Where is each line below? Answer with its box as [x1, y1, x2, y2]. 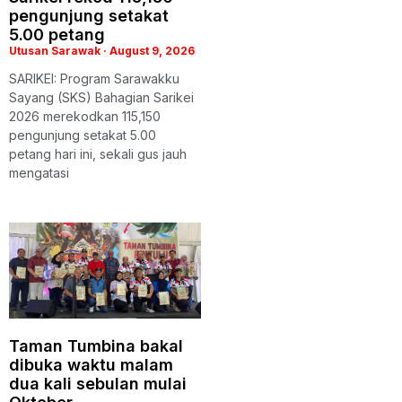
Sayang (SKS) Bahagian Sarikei [9, 90, 194, 106]
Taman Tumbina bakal [9, 336, 183, 356]
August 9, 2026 [107, 44, 195, 58]
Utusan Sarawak [9, 44, 103, 58]
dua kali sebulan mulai [9, 374, 187, 394]
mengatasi [9, 165, 69, 181]
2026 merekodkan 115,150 [9, 109, 161, 125]
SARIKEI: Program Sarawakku [9, 71, 179, 87]
